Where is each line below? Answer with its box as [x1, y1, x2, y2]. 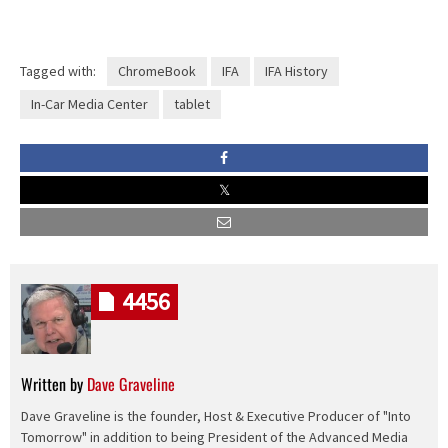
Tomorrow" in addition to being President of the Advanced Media [20, 427, 408, 446]
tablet [174, 95, 210, 114]
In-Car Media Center [31, 95, 148, 114]
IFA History [264, 62, 328, 81]
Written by [20, 372, 87, 397]
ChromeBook [117, 62, 196, 81]
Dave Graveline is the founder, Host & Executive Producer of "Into [20, 406, 411, 425]
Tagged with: [20, 62, 96, 81]
